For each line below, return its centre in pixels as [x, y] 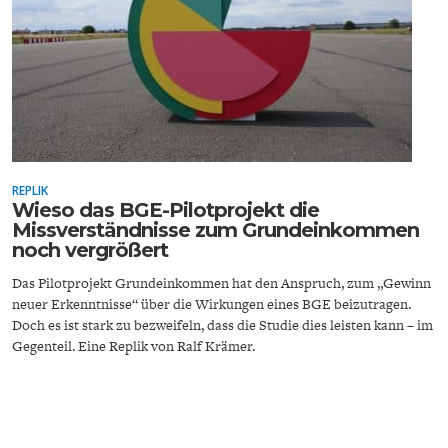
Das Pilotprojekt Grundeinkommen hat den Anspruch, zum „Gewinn [221, 283]
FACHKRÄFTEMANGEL [228, 160]
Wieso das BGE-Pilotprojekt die [165, 210]
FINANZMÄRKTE [228, 160]
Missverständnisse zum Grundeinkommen [215, 230]
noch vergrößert [90, 250]
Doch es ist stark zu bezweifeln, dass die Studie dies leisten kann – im [222, 325]
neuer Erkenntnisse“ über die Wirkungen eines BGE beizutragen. [211, 304]
